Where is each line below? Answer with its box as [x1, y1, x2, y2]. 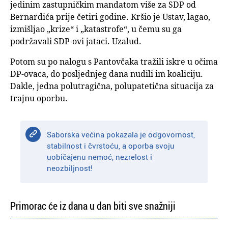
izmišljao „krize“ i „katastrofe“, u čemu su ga [10, 23, 182, 35]
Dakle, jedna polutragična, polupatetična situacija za [10, 80, 214, 92]
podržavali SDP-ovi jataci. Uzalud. [10, 35, 141, 47]
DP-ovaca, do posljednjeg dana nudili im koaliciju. [10, 68, 203, 79]
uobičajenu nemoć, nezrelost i [47, 151, 153, 162]
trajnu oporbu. [10, 92, 68, 104]
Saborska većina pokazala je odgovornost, [47, 129, 195, 139]
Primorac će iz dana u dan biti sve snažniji [10, 198, 176, 213]
